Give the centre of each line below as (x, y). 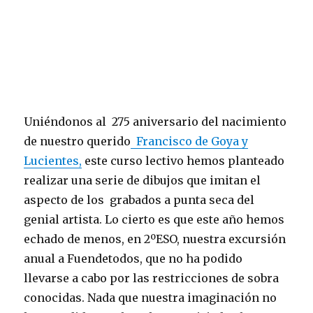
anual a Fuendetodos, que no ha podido (133, 259)
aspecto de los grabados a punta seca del (139, 200)
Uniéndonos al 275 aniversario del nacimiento (155, 122)
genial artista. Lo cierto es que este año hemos (154, 220)
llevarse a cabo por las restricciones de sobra (152, 278)
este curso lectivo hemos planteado (183, 161)
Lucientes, (53, 161)
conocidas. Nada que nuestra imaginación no (151, 298)
